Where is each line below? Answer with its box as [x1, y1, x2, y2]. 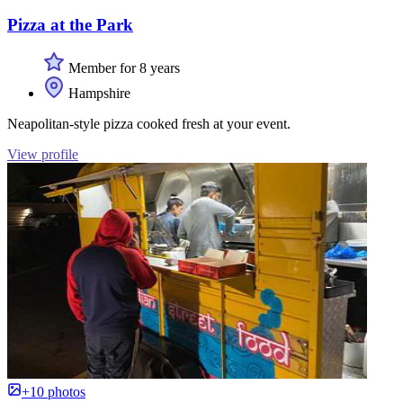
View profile [7, 147, 78, 163]
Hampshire [65, 85, 130, 102]
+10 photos [22, 384, 85, 400]
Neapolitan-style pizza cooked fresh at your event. [7, 116, 291, 132]
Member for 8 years [65, 60, 180, 76]
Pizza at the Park [7, 14, 133, 34]
